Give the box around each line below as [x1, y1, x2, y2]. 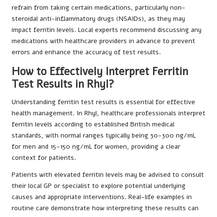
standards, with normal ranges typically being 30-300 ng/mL [12, 131, 196, 140]
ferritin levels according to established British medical [12, 120, 174, 129]
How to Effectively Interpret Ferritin [12, 64, 188, 79]
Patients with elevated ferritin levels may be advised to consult [12, 170, 204, 180]
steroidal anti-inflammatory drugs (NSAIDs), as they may [12, 14, 185, 24]
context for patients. [12, 153, 76, 163]
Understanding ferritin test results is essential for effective [12, 97, 195, 107]
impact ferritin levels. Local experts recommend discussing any [12, 25, 201, 35]
